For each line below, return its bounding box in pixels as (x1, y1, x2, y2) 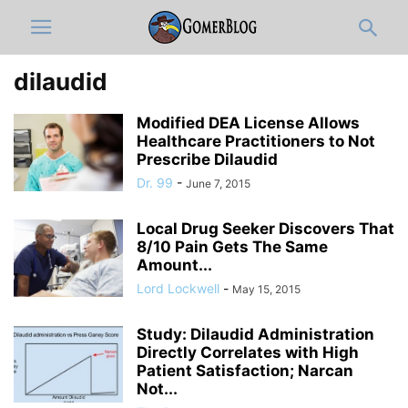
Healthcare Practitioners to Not (137, 132, 375, 150)
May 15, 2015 (232, 282, 301, 296)
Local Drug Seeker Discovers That (137, 219, 394, 238)
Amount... (137, 256, 212, 274)
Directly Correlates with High (137, 343, 359, 362)
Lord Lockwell (137, 280, 219, 296)
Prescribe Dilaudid (137, 150, 278, 168)
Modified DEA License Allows (137, 114, 360, 132)
